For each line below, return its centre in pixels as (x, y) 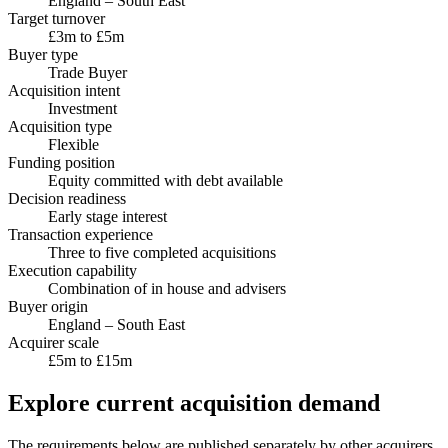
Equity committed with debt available (165, 181)
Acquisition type (60, 127)
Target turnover (56, 19)
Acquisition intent (64, 91)
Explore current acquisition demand (194, 403)
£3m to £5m (86, 37)
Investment (82, 109)
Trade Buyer (87, 73)
